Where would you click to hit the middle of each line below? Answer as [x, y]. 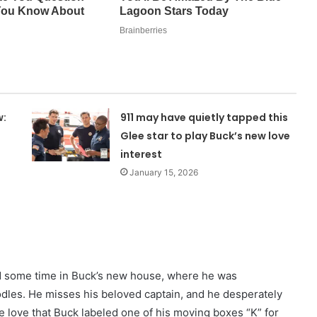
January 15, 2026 [164, 172]
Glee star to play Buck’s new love [206, 136]
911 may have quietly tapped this [204, 117]
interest [142, 154]
